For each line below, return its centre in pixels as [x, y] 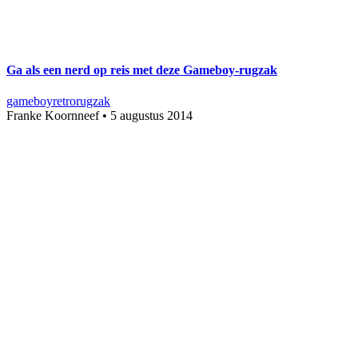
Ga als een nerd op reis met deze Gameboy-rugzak [142, 70]
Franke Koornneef [53, 115]
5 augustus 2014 [151, 115]
